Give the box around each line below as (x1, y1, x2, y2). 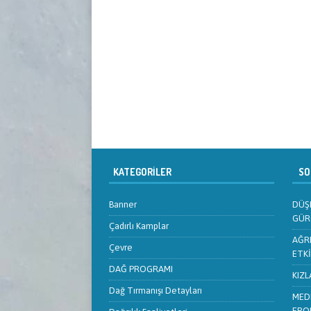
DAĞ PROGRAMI (109, 264, 173, 275)
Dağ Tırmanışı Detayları (109, 285, 202, 296)
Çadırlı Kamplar (109, 221, 169, 232)
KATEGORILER (109, 166, 171, 178)
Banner (109, 199, 137, 210)
